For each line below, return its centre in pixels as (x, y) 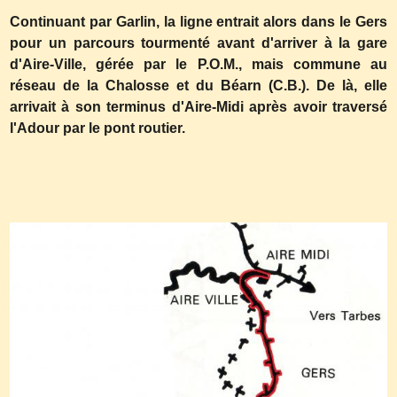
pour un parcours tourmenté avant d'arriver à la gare (198, 43)
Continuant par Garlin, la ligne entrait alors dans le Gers (198, 22)
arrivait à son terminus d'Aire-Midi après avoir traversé (198, 107)
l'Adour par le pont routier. (97, 128)
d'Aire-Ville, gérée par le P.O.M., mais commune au (198, 64)
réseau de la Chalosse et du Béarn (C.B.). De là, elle (198, 86)
